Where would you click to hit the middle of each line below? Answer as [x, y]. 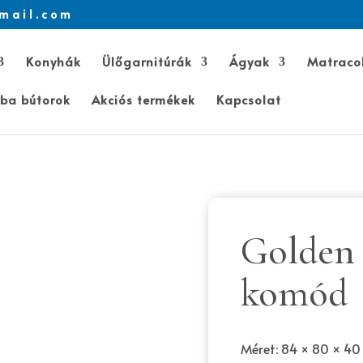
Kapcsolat [249, 99]
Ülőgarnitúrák [147, 61]
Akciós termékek [143, 99]
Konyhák [53, 61]
